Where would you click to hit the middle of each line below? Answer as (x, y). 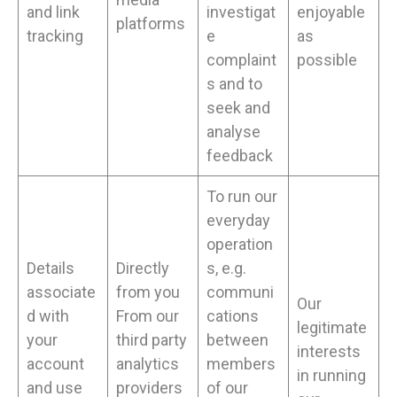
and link (53, 12)
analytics (148, 364)
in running (331, 376)
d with (48, 316)
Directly (143, 269)
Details (51, 269)
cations (233, 316)
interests (329, 352)
